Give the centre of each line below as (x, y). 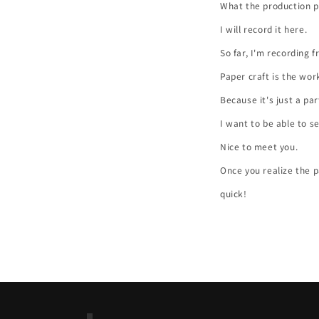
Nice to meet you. (259, 146)
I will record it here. (264, 28)
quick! (234, 193)
